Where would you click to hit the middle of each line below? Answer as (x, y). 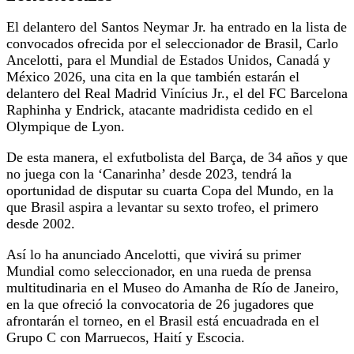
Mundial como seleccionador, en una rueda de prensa (159, 271)
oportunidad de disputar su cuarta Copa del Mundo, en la (170, 191)
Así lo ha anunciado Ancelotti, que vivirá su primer (154, 255)
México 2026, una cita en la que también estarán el (153, 77)
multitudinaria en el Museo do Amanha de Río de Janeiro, (173, 288)
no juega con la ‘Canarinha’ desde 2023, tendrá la (149, 174)
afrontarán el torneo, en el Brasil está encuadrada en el (163, 321)
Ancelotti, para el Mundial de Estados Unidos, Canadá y (168, 60)
